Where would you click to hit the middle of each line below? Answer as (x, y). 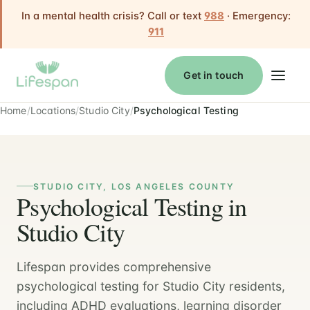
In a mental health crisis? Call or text (113, 16)
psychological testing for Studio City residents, (151, 286)
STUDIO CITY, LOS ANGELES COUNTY (134, 186)
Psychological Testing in (132, 206)
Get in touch (214, 75)
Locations (53, 110)
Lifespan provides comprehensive (114, 266)
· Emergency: (257, 16)
